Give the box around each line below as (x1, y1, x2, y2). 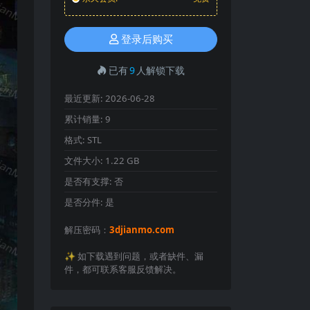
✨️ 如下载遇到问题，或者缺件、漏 (64, 250, 203, 262)
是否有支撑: (64, 175, 114, 188)
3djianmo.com (109, 224, 174, 236)
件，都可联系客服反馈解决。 (64, 263, 181, 275)
